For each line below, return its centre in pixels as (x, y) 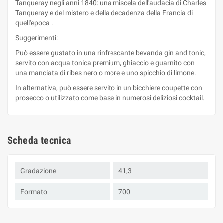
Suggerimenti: (37, 38)
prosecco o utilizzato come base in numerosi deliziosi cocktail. (110, 98)
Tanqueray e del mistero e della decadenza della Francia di (104, 13)
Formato (34, 192)
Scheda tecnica (39, 140)
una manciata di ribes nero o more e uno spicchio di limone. (106, 73)
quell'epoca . (34, 23)
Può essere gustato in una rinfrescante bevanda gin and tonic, (111, 53)
